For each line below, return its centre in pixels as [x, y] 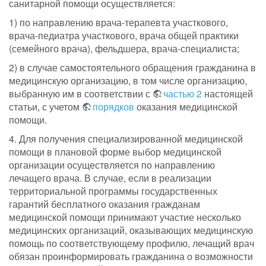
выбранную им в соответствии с [81, 94]
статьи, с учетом [45, 107]
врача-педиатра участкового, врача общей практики [124, 36]
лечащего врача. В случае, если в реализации [110, 178]
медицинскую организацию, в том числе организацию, [128, 81]
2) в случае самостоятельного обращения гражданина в [132, 68]
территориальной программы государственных [113, 191]
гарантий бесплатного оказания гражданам [104, 204]
